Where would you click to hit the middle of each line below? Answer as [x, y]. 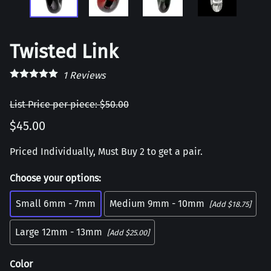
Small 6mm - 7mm [56, 204]
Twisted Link [64, 52]
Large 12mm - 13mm [59, 232]
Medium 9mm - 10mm [157, 204]
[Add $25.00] [128, 232]
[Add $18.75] [230, 204]
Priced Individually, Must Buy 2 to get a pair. [106, 152]
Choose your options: [55, 178]
